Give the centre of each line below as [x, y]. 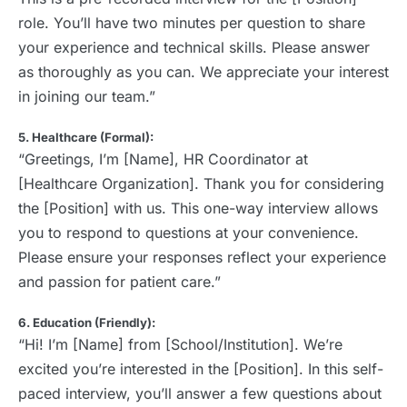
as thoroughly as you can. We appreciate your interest [203, 72]
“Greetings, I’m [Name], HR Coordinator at [163, 159]
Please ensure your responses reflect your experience [202, 258]
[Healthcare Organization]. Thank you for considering [201, 184]
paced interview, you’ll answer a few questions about [200, 394]
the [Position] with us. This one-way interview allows [198, 208]
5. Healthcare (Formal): [86, 138]
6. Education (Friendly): [87, 323]
